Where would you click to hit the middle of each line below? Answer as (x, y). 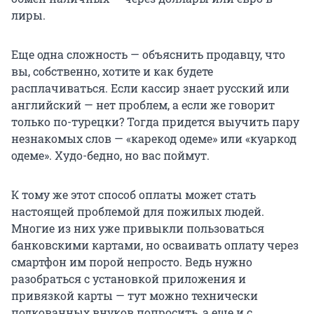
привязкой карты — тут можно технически (135, 296)
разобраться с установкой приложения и (129, 279)
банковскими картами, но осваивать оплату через (155, 245)
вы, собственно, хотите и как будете (112, 71)
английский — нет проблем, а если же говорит (143, 105)
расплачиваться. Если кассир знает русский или (150, 88)
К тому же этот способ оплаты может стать (134, 195)
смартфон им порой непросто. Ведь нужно (132, 262)
